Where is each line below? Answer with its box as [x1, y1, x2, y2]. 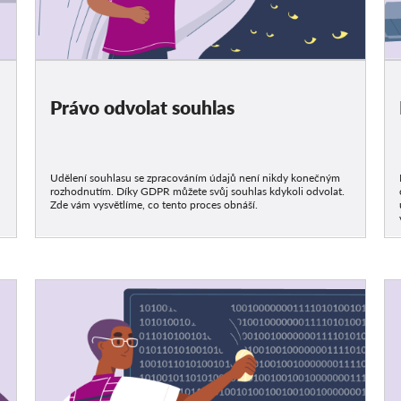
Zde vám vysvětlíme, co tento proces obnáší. [50, 198, 259, 212]
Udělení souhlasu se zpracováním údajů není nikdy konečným [50, 171, 341, 185]
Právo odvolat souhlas [50, 96, 235, 119]
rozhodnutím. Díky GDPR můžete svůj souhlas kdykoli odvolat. [50, 184, 346, 199]
